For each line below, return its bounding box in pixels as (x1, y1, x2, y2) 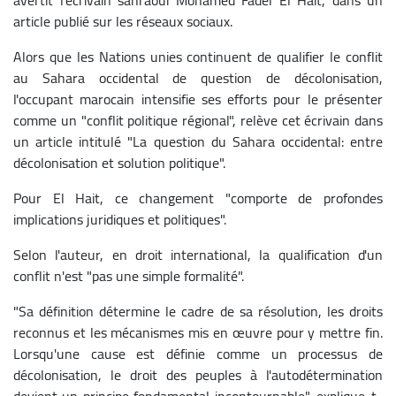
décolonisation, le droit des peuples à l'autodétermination (13, 361, 383, 388)
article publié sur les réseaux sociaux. (13, 7, 232, 34)
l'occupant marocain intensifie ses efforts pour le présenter (13, 85, 383, 112)
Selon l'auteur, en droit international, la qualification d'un (13, 240, 383, 268)
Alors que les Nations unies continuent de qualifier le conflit (13, 42, 383, 70)
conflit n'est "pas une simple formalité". (13, 262, 244, 289)
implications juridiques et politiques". (13, 205, 226, 232)
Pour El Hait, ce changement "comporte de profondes (13, 184, 383, 211)
